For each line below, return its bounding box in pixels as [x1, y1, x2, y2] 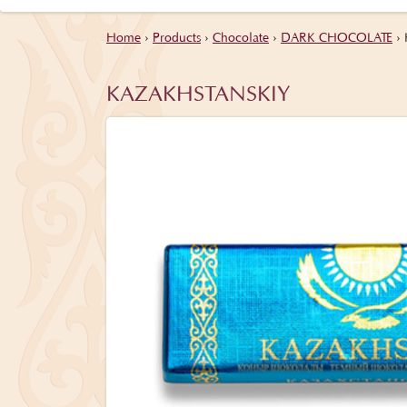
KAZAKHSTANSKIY [106, 84, 291, 107]
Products [153, 33, 201, 45]
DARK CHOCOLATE [281, 33, 392, 45]
